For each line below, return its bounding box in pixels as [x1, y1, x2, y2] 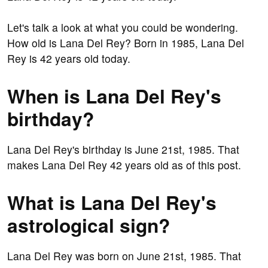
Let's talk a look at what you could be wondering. [7, 20, 238, 35]
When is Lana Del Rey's [7, 82, 221, 110]
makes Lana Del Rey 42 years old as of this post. [7, 157, 241, 173]
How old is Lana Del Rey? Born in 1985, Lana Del [7, 35, 244, 51]
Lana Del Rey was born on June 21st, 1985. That [7, 248, 241, 264]
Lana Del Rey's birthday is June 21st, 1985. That [7, 142, 239, 157]
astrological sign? [7, 211, 170, 239]
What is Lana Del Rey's [7, 188, 217, 217]
